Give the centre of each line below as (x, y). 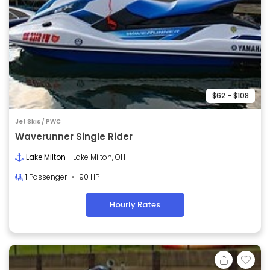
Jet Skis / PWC (38, 121)
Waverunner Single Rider (74, 136)
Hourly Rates (135, 204)
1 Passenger (46, 177)
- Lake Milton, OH (96, 157)
